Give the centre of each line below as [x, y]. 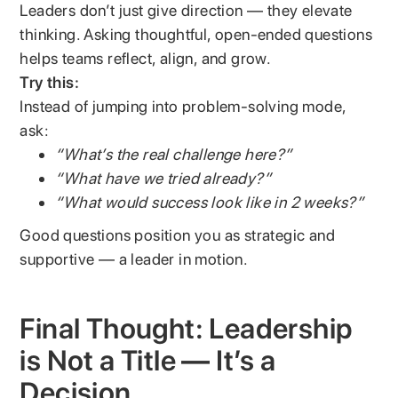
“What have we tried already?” [163, 178]
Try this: [50, 82]
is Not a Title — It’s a [148, 360]
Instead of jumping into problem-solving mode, [183, 106]
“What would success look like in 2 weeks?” [210, 202]
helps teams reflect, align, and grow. [146, 58]
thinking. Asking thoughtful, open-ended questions [196, 34]
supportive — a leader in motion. [134, 259]
